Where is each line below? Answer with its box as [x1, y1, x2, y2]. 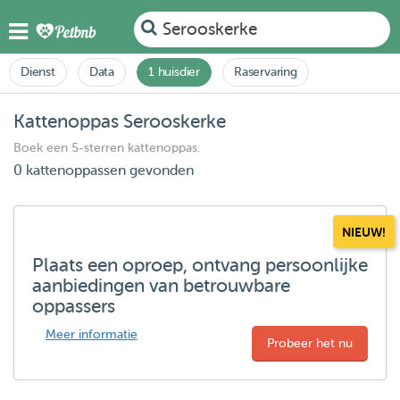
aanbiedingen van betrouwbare [32, 275, 290, 296]
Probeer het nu [267, 337, 353, 350]
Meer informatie [46, 328, 137, 341]
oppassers [32, 296, 115, 317]
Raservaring [234, 65, 297, 79]
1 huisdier [148, 65, 201, 79]
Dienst [21, 65, 55, 79]
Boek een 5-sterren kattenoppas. [13, 141, 200, 154]
